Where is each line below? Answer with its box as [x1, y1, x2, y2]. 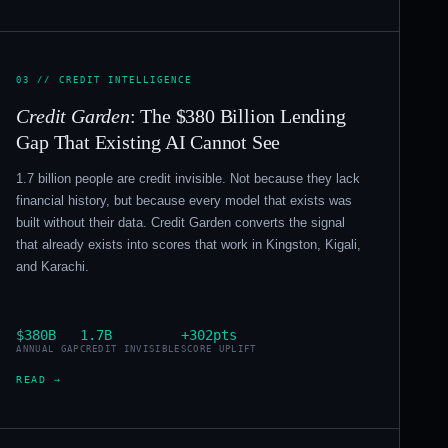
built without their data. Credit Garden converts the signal [16, 214, 346, 230]
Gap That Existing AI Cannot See [16, 130, 281, 153]
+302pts [180, 326, 237, 343]
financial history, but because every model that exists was [16, 192, 353, 208]
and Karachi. [16, 258, 90, 274]
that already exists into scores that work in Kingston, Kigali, [16, 236, 362, 252]
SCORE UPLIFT [180, 343, 257, 354]
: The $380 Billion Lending [129, 104, 346, 127]
